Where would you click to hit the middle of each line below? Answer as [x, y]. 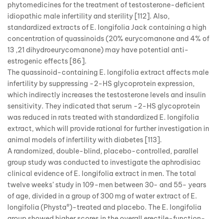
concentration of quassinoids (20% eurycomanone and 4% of [108, 38]
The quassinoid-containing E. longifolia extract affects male [108, 72]
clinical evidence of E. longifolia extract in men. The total [102, 173]
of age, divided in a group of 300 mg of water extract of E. [102, 196]
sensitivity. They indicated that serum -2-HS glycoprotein [104, 106]
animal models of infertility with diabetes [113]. [85, 140]
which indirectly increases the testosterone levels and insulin [107, 95]
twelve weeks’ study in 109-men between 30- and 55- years [107, 185]
